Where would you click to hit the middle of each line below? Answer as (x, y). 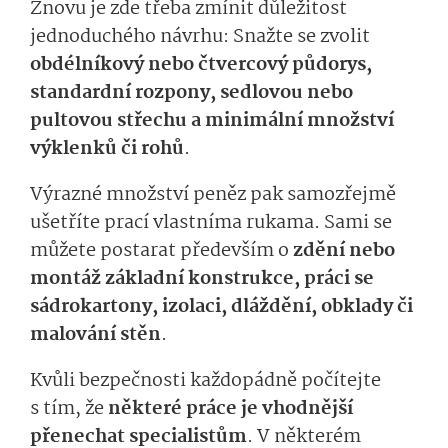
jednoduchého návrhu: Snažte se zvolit (200, 37)
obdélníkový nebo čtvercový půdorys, (201, 65)
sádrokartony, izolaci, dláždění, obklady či (221, 307)
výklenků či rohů (107, 149)
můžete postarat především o (161, 251)
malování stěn (95, 335)
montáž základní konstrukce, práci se (202, 279)
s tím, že (69, 409)
